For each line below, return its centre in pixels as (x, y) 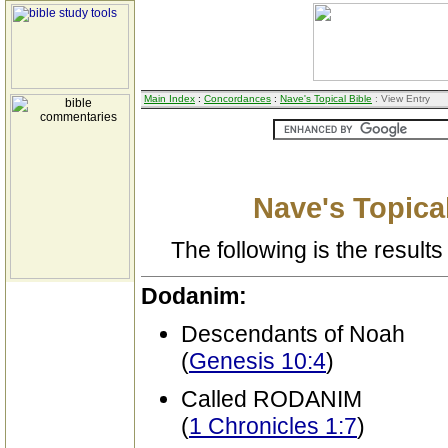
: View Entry (401, 98)
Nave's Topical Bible (326, 98)
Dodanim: (194, 296)
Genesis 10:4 (257, 361)
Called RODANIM (271, 399)
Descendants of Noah (293, 334)
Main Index (169, 98)
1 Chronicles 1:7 (273, 426)
